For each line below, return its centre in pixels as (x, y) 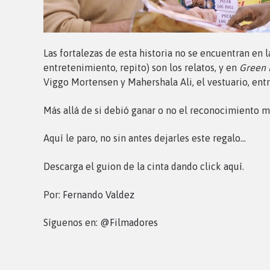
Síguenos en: (72, 223)
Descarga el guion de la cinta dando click (133, 167)
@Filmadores (129, 223)
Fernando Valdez (99, 194)
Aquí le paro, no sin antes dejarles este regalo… (145, 138)
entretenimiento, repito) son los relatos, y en (141, 68)
